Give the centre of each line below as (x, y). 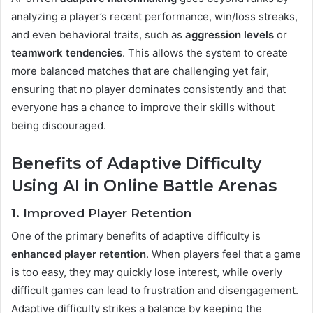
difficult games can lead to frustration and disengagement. (155, 291)
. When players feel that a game (224, 254)
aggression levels (230, 35)
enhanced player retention (79, 254)
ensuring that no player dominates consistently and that (148, 89)
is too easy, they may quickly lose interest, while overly (147, 272)
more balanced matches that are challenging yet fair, (140, 71)
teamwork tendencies (67, 53)
